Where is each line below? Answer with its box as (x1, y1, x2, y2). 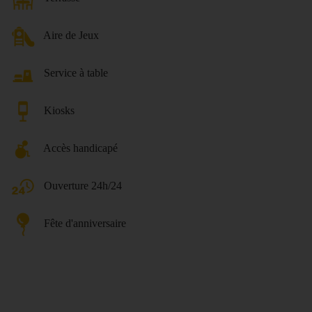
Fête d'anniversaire (44, 217, 126, 229)
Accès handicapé (43, 141, 118, 154)
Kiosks (44, 104, 75, 116)
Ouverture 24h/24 (44, 179, 122, 192)
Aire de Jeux (43, 29, 99, 41)
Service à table (44, 66, 108, 79)
